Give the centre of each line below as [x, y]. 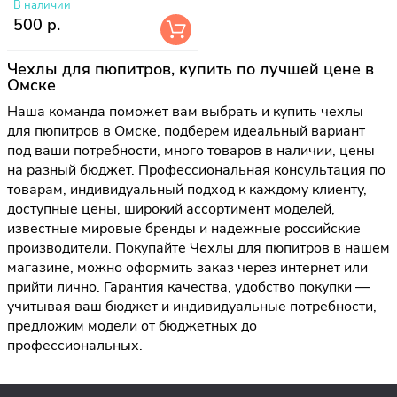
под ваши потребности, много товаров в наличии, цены [191, 151]
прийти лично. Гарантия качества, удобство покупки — [188, 288]
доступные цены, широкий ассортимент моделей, [171, 210]
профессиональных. [75, 346]
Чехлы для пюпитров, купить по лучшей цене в [191, 70]
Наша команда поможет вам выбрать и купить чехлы [185, 112]
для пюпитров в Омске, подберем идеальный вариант [186, 132]
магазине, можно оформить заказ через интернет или [187, 268]
